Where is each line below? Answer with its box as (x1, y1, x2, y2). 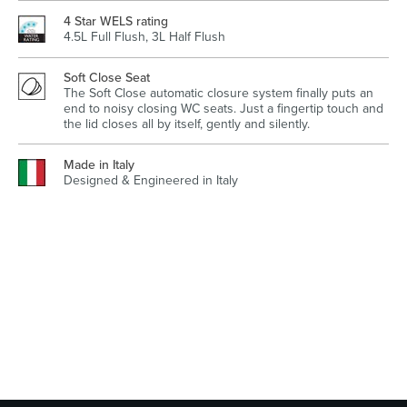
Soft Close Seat (64, 68, 150, 87)
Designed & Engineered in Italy (64, 171, 238, 190)
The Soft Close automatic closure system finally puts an (64, 84, 373, 103)
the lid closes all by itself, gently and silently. (64, 114, 310, 134)
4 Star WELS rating (64, 12, 168, 31)
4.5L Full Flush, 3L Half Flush (64, 27, 225, 46)
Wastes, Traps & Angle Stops (22, 81, 186, 100)
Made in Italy (64, 155, 134, 174)
